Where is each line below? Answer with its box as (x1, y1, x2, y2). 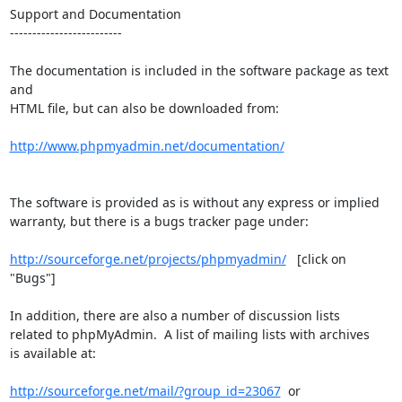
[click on (285, 249, 346, 267)
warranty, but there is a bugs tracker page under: (9, 212, 309, 230)
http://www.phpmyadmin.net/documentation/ (9, 136, 284, 154)
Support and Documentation (9, 4, 181, 22)
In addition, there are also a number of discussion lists (9, 306, 340, 324)
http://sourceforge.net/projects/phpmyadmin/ (9, 249, 286, 267)
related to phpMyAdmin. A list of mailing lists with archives (9, 325, 370, 343)
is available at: (9, 344, 96, 362)
